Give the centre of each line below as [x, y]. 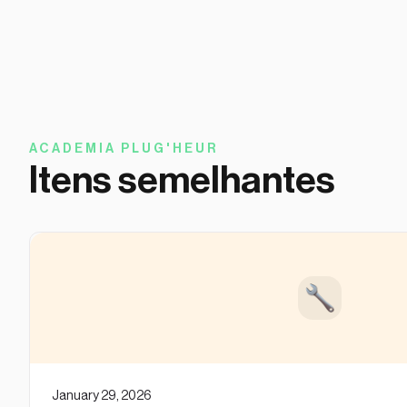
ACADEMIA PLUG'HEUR [124, 149]
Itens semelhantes [182, 181]
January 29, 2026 [102, 397]
